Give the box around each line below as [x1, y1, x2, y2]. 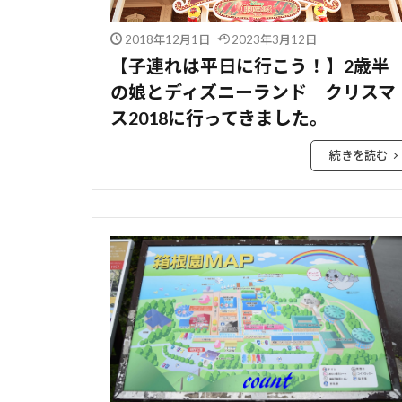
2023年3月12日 [232, 32, 317, 48]
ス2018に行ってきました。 [110, 107, 328, 129]
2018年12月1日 [124, 32, 210, 48]
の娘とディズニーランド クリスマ [110, 81, 396, 103]
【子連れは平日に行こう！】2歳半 [110, 55, 389, 77]
